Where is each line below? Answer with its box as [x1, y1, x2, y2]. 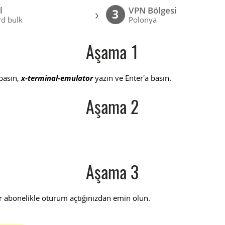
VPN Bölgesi [129, 5, 177, 17]
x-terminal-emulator [21, 72, 93, 83]
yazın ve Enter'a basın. [93, 72, 172, 83]
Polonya [129, 15, 157, 25]
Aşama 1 [86, 45, 139, 63]
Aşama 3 [86, 165, 139, 183]
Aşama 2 [86, 100, 139, 118]
